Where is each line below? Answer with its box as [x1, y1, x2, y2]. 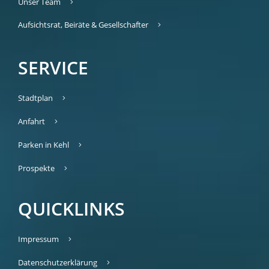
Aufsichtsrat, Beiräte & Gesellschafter [18, 19, 148, 30]
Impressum [18, 233, 59, 244]
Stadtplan [18, 92, 53, 103]
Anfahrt [18, 115, 45, 127]
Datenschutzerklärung [18, 256, 97, 268]
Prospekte [18, 162, 55, 174]
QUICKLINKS [18, 196, 125, 221]
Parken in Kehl [18, 139, 69, 150]
